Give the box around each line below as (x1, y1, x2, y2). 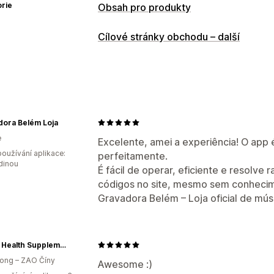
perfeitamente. (98, 149, 168, 162)
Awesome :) (98, 257, 152, 270)
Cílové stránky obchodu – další (98, 30, 240, 43)
